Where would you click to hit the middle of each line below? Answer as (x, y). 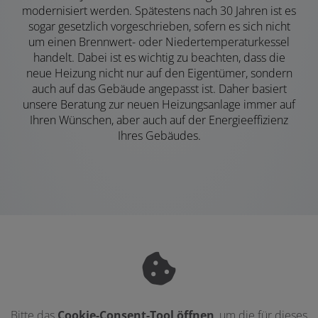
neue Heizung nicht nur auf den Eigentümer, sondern (159, 73)
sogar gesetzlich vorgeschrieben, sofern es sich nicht (159, 26)
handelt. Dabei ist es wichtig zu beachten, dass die (159, 57)
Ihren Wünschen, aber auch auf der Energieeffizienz (159, 120)
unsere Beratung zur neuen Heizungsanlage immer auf (159, 104)
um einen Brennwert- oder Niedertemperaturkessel (159, 42)
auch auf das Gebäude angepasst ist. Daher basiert (159, 88)
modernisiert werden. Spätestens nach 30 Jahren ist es (159, 10)
